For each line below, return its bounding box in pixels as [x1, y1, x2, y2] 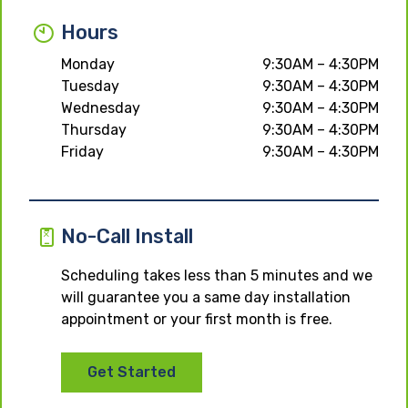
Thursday [61, 120, 127, 138]
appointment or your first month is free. [61, 310, 332, 328]
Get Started [87, 362, 176, 381]
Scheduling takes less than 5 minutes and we [61, 266, 372, 284]
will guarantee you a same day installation [61, 288, 351, 306]
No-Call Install [61, 224, 193, 248]
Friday [61, 142, 104, 160]
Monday [61, 55, 115, 73]
